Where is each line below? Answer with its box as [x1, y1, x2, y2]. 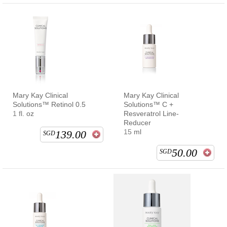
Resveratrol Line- [124, 109, 179, 118]
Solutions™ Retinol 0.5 [13, 100, 86, 108]
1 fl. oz [13, 109, 34, 118]
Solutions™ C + [124, 100, 173, 108]
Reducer [124, 118, 151, 127]
